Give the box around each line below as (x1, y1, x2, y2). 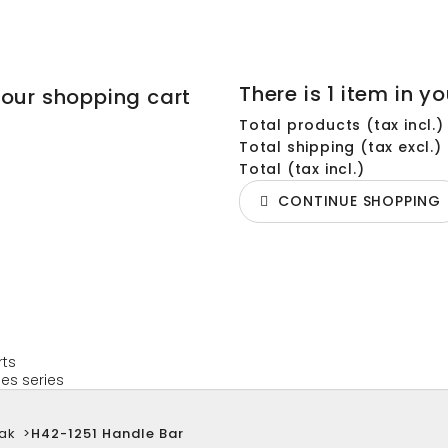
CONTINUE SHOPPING (268, 191, 442, 211)
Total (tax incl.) (239, 159, 365, 179)
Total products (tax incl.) (239, 115, 444, 135)
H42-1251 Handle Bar (31, 424, 184, 443)
